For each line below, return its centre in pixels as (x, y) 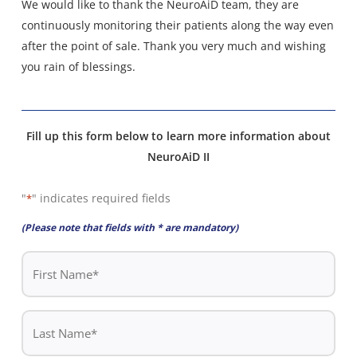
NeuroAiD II (178, 157)
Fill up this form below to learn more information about (178, 136)
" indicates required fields (101, 198)
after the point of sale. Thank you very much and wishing (173, 45)
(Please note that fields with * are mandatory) (129, 228)
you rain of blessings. (78, 66)
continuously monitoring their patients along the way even (177, 25)
